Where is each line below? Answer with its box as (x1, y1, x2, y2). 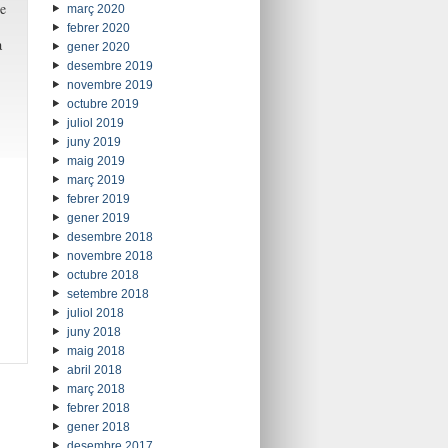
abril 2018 (66, 363, 122, 378)
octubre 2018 (66, 268, 139, 283)
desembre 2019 (66, 59, 153, 74)
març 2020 (66, 2, 125, 17)
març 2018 (66, 382, 125, 397)
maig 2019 (66, 154, 125, 169)
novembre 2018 (66, 249, 153, 264)
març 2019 (66, 173, 125, 188)
